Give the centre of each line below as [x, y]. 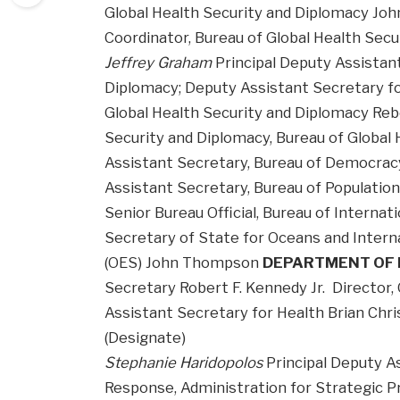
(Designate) [146, 338]
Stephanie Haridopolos [184, 363]
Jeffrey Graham [158, 63]
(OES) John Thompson [184, 263]
